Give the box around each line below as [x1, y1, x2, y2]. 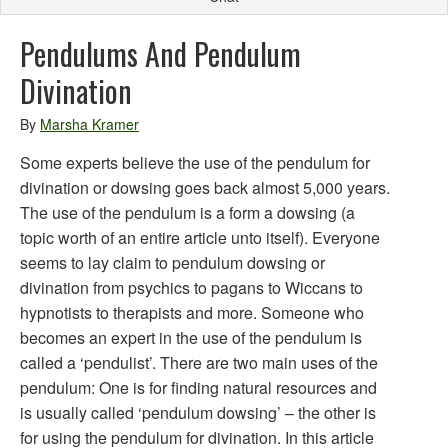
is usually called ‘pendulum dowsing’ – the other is [20, 401, 376, 424]
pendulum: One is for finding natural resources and [20, 376, 377, 399]
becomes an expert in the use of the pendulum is [20, 326, 362, 349]
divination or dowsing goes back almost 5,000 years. [20, 176, 390, 199]
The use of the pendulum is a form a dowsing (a [20, 201, 355, 224]
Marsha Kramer [40, 114, 139, 134]
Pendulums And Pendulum [20, 31, 301, 76]
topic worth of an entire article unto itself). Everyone [20, 226, 380, 249]
